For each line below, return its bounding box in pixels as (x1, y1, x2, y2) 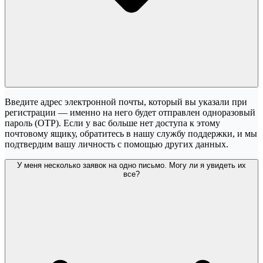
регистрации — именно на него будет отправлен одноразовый (5, 107, 255, 117)
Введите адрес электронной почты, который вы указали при (5, 96, 247, 107)
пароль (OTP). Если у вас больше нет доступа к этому (5, 117, 220, 128)
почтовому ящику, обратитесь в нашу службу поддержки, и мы (5, 128, 257, 139)
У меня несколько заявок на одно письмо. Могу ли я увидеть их (17, 160, 246, 170)
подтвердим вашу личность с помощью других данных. (5, 139, 228, 149)
